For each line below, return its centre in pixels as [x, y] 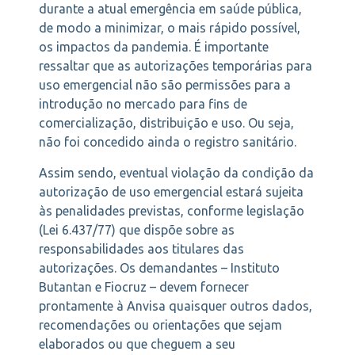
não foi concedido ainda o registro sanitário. [168, 142]
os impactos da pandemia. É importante [154, 47]
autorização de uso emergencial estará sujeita [171, 191]
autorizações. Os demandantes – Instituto [159, 267]
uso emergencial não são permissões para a [165, 85]
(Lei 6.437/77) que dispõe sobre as [137, 229]
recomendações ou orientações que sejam [160, 324]
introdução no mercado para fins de [143, 104]
